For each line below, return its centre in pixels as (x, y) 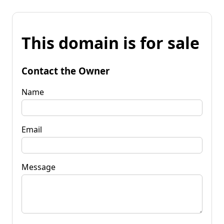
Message (38, 167)
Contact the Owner (65, 70)
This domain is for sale (110, 43)
